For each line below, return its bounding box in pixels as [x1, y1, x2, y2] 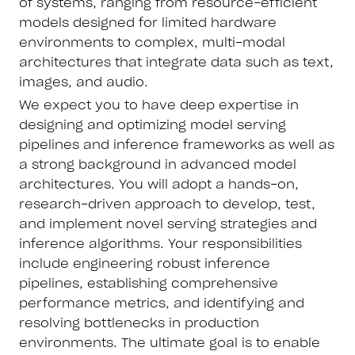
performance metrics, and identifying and [19, 297, 304, 311]
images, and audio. [19, 76, 148, 90]
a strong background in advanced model [19, 158, 296, 172]
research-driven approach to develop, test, [19, 198, 315, 212]
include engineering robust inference [19, 258, 270, 271]
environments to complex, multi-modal [19, 36, 285, 50]
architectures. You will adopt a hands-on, [19, 178, 299, 192]
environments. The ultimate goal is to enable [19, 337, 320, 350]
